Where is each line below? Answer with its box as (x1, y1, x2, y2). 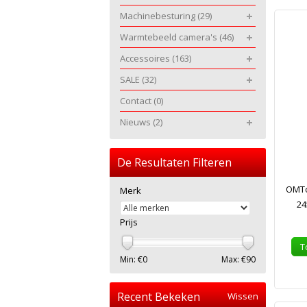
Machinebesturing (120, 10, 197, 22)
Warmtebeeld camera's (120, 31, 219, 43)
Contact (120, 95, 153, 107)
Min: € (120, 254, 143, 265)
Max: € (221, 254, 246, 265)
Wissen (228, 290, 258, 302)
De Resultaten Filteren (117, 155, 232, 170)
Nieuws (120, 116, 153, 128)
